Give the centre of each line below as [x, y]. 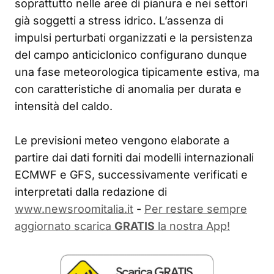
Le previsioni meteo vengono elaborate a [122, 141]
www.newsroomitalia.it [74, 209]
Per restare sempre [196, 209]
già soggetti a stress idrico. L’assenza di [119, 21]
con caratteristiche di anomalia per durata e [128, 89]
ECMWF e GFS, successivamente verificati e [131, 175]
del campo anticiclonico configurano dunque [131, 55]
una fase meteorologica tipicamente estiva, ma [137, 72]
